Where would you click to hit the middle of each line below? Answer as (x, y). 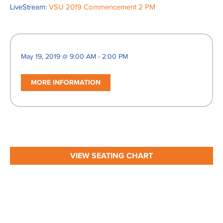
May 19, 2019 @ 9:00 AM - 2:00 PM (74, 57)
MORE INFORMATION (66, 83)
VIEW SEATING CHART (111, 156)
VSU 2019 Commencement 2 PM (102, 7)
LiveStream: (29, 7)
